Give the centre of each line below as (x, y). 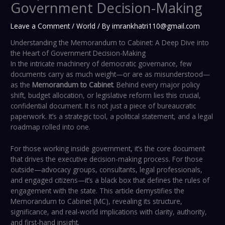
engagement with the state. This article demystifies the (98, 191)
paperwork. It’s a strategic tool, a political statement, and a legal (112, 117)
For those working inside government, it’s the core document (108, 149)
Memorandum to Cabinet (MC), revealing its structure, (97, 201)
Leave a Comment (40, 26)
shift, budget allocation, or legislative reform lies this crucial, (106, 95)
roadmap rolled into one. (51, 127)
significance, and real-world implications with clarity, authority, (109, 212)
